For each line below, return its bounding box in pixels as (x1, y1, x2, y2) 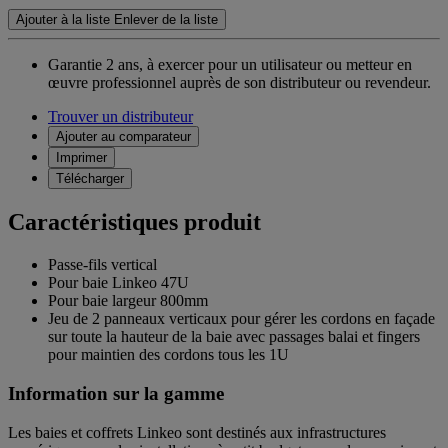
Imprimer (56, 150, 107, 166)
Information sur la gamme (8, 382, 224, 404)
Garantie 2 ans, (48, 56, 143, 74)
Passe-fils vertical (48, 256, 157, 274)
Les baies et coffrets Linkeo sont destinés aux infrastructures (8, 423, 386, 441)
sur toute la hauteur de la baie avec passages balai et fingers (48, 328, 420, 346)
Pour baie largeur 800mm (48, 292, 208, 310)
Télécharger (56, 171, 124, 187)
